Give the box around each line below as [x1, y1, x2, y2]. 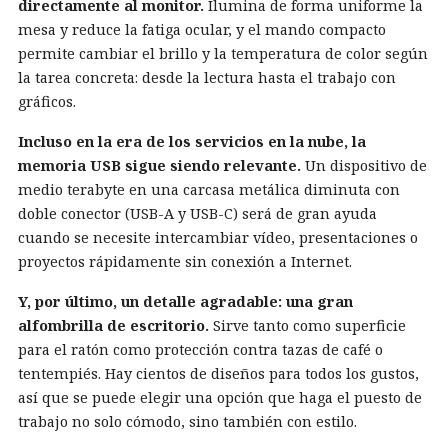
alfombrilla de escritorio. [18, 316, 209, 335]
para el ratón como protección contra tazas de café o [18, 340, 383, 359]
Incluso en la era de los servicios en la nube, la [18, 132, 366, 151]
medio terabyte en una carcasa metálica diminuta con [18, 180, 400, 199]
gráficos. [18, 92, 76, 111]
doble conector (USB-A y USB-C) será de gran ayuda [18, 204, 377, 223]
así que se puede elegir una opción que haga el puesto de [18, 388, 422, 407]
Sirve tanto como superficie [209, 316, 406, 335]
